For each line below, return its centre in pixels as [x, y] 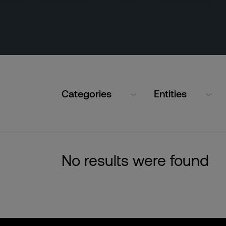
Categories [87, 93]
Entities [170, 93]
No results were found [135, 160]
